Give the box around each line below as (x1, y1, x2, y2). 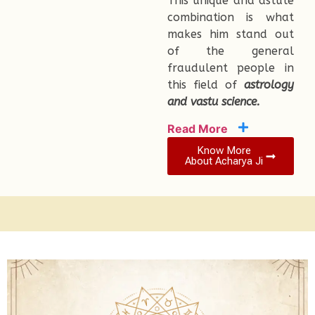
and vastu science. (167, 94, 260, 108)
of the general (167, 44, 294, 58)
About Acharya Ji (185, 155, 264, 168)
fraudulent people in (167, 60, 294, 75)
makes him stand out (167, 27, 294, 41)
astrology (244, 77, 294, 91)
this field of (167, 77, 244, 91)
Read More (167, 122, 228, 136)
